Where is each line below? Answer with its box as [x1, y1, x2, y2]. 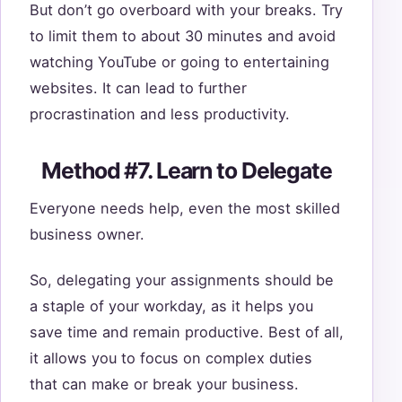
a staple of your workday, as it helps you [30, 296, 313, 315]
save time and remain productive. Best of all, [30, 322, 344, 341]
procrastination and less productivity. [30, 105, 294, 124]
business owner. [30, 224, 149, 243]
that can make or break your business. [30, 374, 303, 393]
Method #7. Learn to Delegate [41, 157, 332, 185]
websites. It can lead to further [30, 79, 247, 98]
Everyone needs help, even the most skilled [30, 198, 340, 217]
